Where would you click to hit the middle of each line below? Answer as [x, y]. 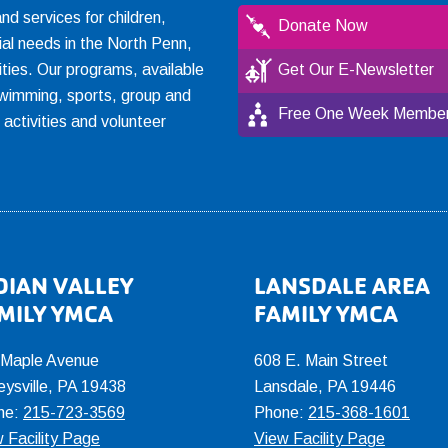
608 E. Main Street [321, 360]
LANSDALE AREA [342, 286]
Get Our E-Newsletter [355, 69]
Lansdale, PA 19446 [325, 386]
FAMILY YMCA [326, 314]
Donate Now [322, 25]
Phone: [281, 412]
